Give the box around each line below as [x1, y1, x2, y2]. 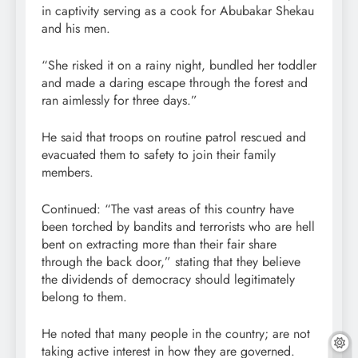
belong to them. [42, 288, 127, 307]
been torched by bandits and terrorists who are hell [42, 217, 315, 237]
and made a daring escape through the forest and [42, 74, 308, 93]
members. [42, 163, 93, 182]
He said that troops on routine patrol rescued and [42, 128, 306, 147]
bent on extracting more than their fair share [42, 235, 276, 254]
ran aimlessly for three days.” [42, 91, 197, 110]
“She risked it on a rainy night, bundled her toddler [42, 56, 316, 75]
